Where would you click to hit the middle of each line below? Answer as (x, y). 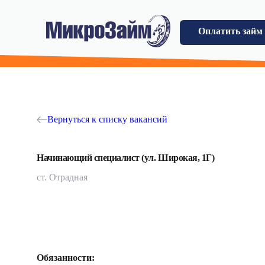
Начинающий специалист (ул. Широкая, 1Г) (126, 158)
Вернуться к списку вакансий (107, 119)
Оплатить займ (230, 31)
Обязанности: (66, 258)
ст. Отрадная (62, 177)
